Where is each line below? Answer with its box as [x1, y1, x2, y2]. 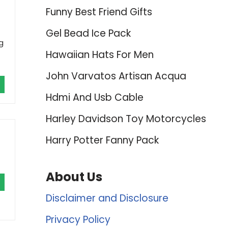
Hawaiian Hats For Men [45, 48, 154, 62]
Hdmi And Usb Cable [45, 91, 144, 104]
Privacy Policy [45, 213, 110, 226]
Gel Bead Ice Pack [45, 26, 131, 40]
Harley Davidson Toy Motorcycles [45, 112, 206, 126]
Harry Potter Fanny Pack [45, 133, 159, 147]
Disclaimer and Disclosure [45, 191, 168, 205]
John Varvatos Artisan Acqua [45, 69, 186, 83]
